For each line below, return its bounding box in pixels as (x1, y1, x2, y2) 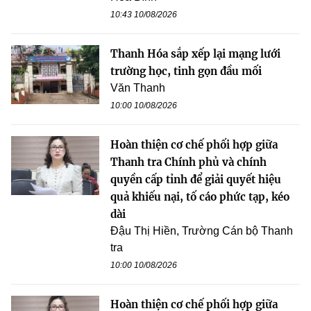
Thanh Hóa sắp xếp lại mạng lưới (110, 47, 280, 61)
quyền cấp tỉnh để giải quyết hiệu (110, 173, 281, 187)
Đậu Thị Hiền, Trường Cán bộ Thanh (110, 225, 293, 237)
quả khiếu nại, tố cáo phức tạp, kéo (110, 190, 289, 204)
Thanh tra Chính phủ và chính (110, 155, 267, 169)
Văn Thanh (110, 82, 165, 94)
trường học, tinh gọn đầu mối (110, 65, 262, 78)
